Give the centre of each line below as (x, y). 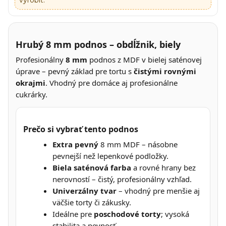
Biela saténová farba (92, 167)
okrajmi (31, 82)
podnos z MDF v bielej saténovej (145, 59)
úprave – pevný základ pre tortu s (75, 71)
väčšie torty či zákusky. (92, 202)
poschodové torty (127, 214)
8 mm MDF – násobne (138, 144)
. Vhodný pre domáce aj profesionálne (111, 82)
